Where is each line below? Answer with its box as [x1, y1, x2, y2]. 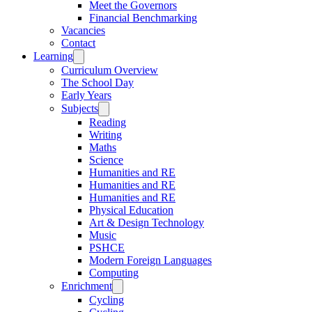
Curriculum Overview [61, 63, 158, 76]
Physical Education [89, 203, 173, 216]
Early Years [61, 88, 111, 101]
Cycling [89, 293, 124, 306]
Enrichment [61, 279, 112, 292]
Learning [33, 49, 73, 62]
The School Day [61, 76, 134, 88]
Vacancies [61, 24, 105, 36]
